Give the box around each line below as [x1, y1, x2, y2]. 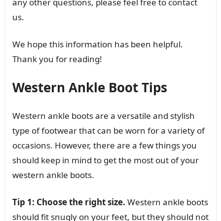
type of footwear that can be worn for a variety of [12, 124, 205, 136]
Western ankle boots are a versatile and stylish [12, 110, 195, 121]
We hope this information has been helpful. [12, 38, 183, 50]
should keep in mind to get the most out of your [12, 154, 199, 166]
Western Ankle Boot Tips [12, 78, 167, 96]
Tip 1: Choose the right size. [12, 196, 125, 208]
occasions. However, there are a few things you [12, 139, 197, 151]
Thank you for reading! [12, 53, 102, 65]
